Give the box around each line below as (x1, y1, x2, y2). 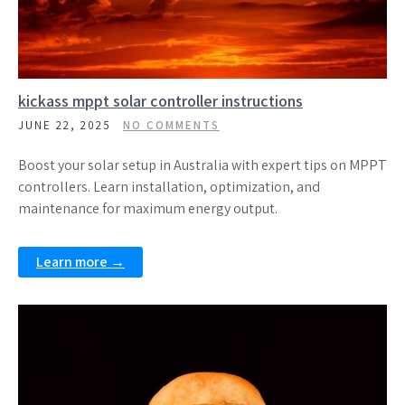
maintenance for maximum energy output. (18, 199, 278, 218)
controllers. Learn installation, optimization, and (18, 177, 320, 196)
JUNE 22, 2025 (18, 118, 111, 133)
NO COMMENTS (123, 118, 220, 133)
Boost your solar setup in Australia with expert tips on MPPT (18, 155, 387, 174)
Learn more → (36, 252, 125, 271)
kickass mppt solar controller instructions (18, 90, 303, 111)
